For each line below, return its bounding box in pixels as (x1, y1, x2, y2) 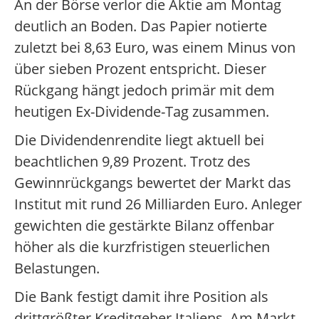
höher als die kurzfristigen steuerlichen (14, 237, 270, 257)
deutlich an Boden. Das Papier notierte (14, 16, 267, 36)
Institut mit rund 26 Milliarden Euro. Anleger (14, 194, 302, 214)
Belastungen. (14, 258, 100, 278)
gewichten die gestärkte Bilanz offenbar (14, 216, 274, 236)
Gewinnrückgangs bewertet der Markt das (14, 173, 291, 193)
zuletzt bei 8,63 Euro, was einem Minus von (14, 38, 296, 58)
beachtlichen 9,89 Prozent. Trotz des (14, 152, 251, 172)
